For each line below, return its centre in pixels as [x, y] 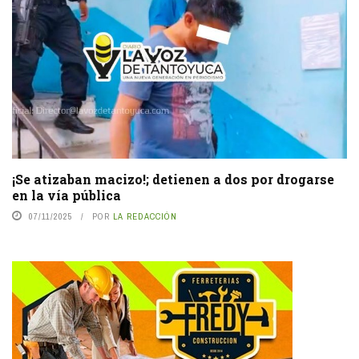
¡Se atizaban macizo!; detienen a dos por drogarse [173, 179]
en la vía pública [67, 195]
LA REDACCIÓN [145, 216]
